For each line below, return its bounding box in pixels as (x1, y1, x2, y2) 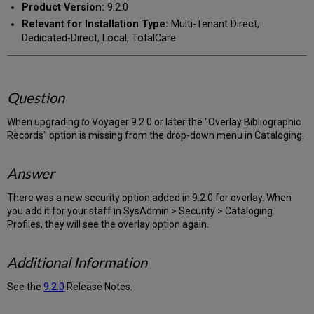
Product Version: (21, 1, 104, 14)
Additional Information (7, 254, 148, 271)
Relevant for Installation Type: (21, 18, 171, 30)
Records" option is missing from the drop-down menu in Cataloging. (7, 130, 305, 142)
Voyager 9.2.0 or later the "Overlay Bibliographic (90, 116, 301, 128)
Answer (7, 165, 55, 182)
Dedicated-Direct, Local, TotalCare (21, 32, 176, 44)
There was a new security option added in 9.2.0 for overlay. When (7, 192, 292, 204)
